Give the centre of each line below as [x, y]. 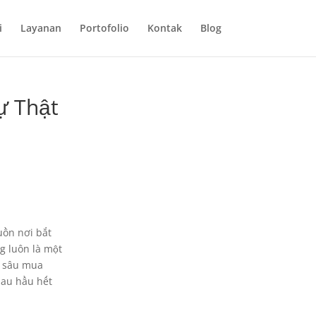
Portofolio [104, 28]
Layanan [41, 28]
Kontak [164, 28]
